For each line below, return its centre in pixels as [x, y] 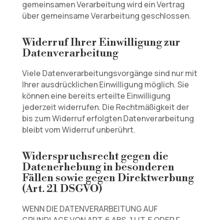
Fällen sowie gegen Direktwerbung [108, 178]
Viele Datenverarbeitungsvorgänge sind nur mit [110, 73]
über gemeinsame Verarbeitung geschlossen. [106, 16]
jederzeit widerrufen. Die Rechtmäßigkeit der [105, 107]
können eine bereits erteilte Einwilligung [96, 96]
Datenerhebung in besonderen [98, 167]
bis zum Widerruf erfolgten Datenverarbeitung [108, 118]
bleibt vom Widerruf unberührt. [79, 130]
